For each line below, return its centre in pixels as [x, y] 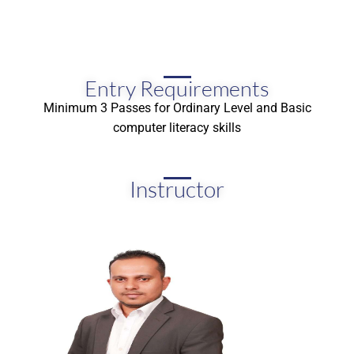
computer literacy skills [177, 128]
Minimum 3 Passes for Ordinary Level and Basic [177, 108]
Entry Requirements [177, 88]
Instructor [177, 189]
